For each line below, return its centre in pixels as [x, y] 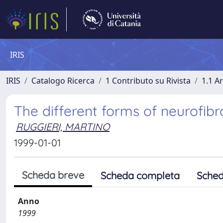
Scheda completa [140, 175]
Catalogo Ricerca [63, 81]
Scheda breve [53, 175]
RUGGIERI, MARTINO [63, 127]
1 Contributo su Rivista [148, 81]
